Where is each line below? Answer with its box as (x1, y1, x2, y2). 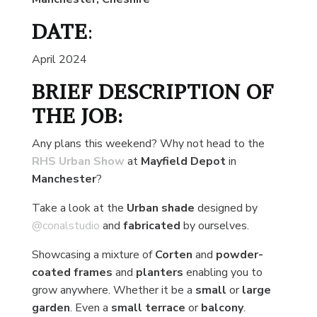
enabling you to (185, 265, 263, 281)
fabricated (122, 218, 183, 234)
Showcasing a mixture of (31, 247, 155, 263)
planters (135, 265, 186, 281)
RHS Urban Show (31, 154, 125, 170)
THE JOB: (31, 103, 129, 129)
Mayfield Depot (140, 154, 226, 170)
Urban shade (126, 200, 195, 217)
